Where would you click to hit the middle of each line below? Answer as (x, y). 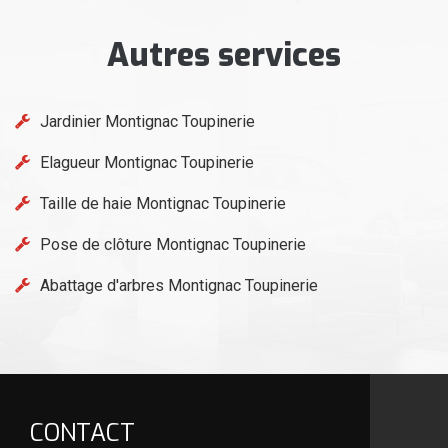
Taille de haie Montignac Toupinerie (163, 203)
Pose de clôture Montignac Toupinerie (173, 244)
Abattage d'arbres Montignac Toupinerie (179, 285)
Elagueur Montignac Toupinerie (147, 162)
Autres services (224, 54)
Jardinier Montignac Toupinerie (147, 121)
